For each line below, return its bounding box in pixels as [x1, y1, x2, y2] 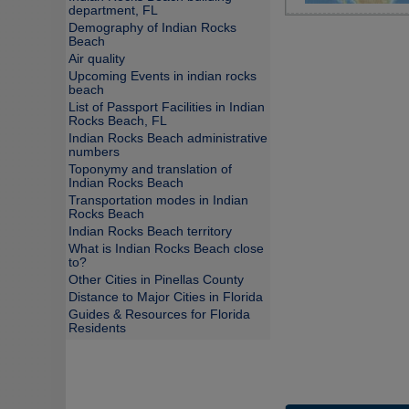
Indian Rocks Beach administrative [68, 131, 267, 145]
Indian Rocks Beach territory [68, 225, 232, 238]
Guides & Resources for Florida [68, 308, 250, 321]
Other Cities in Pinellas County [68, 273, 244, 287]
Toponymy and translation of [68, 163, 232, 176]
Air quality [68, 52, 125, 66]
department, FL [68, 4, 158, 17]
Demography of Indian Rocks [68, 21, 236, 35]
